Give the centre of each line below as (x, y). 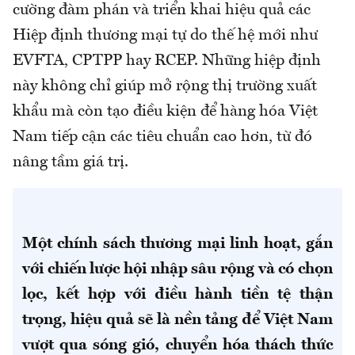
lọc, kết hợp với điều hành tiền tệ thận (177, 295)
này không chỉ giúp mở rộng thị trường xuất (165, 87)
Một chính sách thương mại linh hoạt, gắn (177, 244)
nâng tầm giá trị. (73, 163)
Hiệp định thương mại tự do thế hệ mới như (165, 36)
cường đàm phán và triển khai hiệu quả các (162, 11)
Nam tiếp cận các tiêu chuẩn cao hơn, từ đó (162, 137)
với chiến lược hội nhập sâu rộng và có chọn (177, 270)
